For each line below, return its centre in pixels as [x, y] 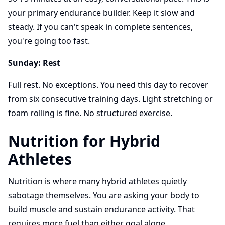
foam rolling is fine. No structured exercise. [90, 113]
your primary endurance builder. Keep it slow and [101, 13]
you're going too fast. [49, 41]
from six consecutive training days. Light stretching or [110, 99]
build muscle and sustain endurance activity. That [101, 209]
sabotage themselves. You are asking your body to [104, 195]
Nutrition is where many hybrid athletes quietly [97, 181]
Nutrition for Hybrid [84, 141]
